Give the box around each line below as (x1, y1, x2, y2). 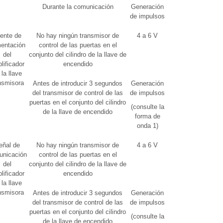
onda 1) (136, 122, 158, 129)
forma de (134, 112, 160, 120)
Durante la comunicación (42, 3, 113, 10)
